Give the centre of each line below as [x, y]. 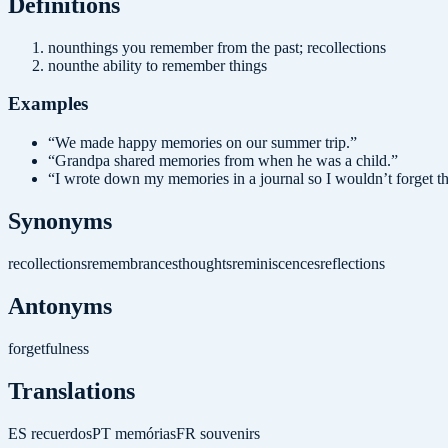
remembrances [132, 263]
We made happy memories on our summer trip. [202, 143]
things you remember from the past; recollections [233, 47]
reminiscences [276, 263]
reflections [352, 263]
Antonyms [60, 305]
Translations [71, 390]
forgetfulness [48, 348]
